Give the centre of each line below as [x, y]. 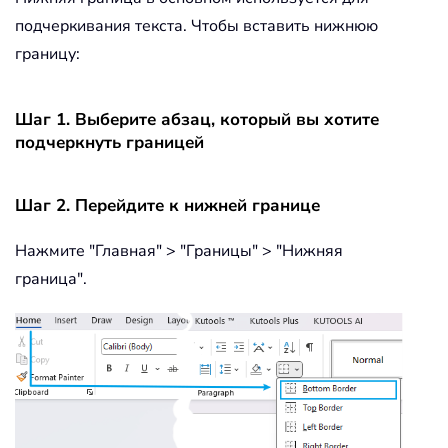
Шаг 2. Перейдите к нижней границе [167, 205]
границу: [47, 53]
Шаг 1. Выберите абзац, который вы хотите [197, 119]
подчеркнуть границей [109, 142]
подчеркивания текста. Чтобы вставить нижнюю [196, 25]
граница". [51, 278]
